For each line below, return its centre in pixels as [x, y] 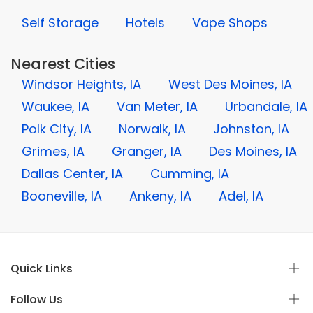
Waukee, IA [56, 107]
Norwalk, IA [152, 129]
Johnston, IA [251, 129]
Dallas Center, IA [72, 174]
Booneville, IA [62, 196]
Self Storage [60, 23]
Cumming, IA [190, 174]
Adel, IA [241, 196]
